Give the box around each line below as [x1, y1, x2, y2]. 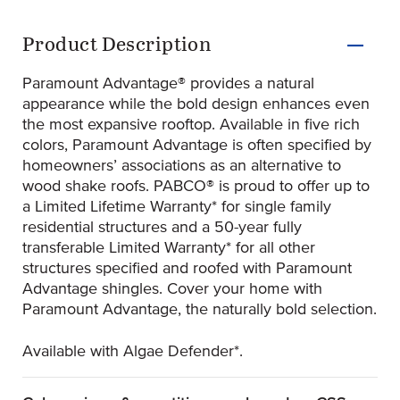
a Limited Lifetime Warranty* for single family [22, 198, 331, 215]
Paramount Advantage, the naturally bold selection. [22, 301, 377, 318]
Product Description [22, 35, 212, 55]
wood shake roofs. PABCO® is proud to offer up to [22, 178, 370, 195]
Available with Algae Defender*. [22, 343, 243, 360]
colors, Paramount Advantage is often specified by [22, 137, 371, 154]
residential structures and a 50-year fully [22, 219, 302, 236]
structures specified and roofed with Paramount [22, 260, 352, 277]
